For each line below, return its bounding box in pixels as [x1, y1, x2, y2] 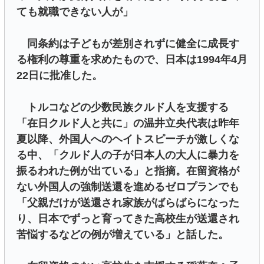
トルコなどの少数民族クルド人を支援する [16, 101, 229, 114]
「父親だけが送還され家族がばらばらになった [16, 197, 239, 209]
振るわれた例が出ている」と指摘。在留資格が [16, 165, 239, 177]
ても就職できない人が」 [16, 6, 133, 18]
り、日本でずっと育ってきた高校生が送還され [16, 213, 239, 225]
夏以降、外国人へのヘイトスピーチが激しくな [16, 133, 239, 146]
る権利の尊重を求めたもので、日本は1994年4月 [16, 54, 247, 66]
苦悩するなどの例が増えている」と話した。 [16, 229, 229, 241]
